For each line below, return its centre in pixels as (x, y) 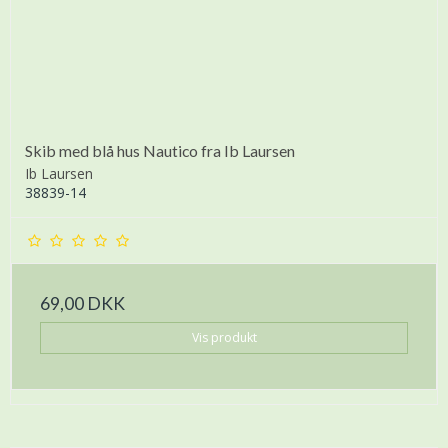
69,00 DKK (82, 304)
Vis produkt (224, 338)
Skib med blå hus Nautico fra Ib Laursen (160, 151)
